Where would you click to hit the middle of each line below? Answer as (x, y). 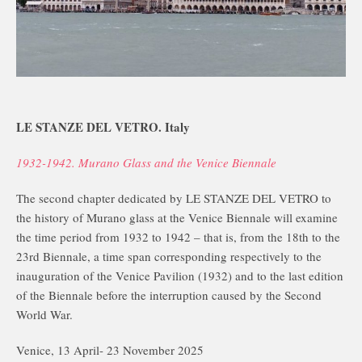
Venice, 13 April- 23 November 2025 (110, 350)
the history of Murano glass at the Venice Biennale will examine (177, 217)
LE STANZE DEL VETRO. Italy (103, 127)
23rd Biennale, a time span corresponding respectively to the (169, 256)
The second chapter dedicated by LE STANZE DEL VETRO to (174, 198)
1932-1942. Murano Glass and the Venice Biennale (146, 162)
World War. (44, 314)
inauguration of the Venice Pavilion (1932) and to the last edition (180, 276)
